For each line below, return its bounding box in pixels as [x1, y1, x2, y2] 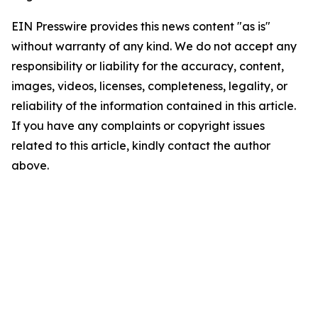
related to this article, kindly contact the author [11, 138, 270, 153]
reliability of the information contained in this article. [11, 99, 296, 113]
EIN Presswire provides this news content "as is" [11, 19, 270, 33]
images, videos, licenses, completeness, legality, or [11, 79, 287, 93]
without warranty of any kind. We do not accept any [11, 39, 297, 53]
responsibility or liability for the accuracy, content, [11, 59, 284, 73]
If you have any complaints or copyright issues [11, 119, 265, 133]
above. [11, 158, 49, 172]
